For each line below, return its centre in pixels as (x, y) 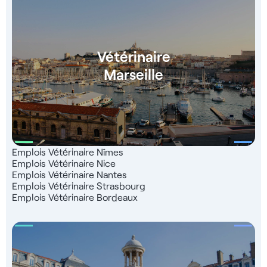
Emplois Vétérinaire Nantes (69, 174)
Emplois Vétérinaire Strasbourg (79, 186)
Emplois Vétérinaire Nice (64, 163)
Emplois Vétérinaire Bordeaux (75, 197)
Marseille (133, 74)
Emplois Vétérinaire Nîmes (68, 152)
